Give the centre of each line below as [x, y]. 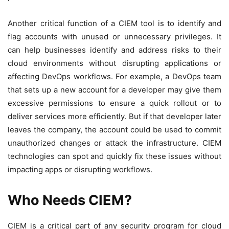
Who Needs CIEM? [70, 200]
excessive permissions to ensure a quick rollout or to [114, 103]
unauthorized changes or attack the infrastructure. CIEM [114, 143]
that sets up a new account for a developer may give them [114, 90]
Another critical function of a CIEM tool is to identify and [114, 24]
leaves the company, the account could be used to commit [114, 130]
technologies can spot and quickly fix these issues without [114, 156]
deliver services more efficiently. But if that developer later [114, 117]
